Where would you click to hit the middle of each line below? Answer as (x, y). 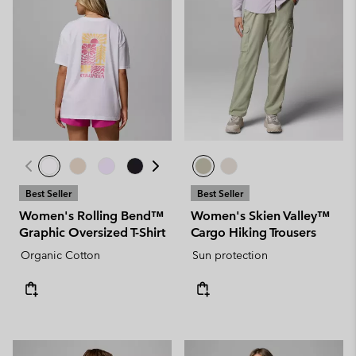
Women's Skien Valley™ (260, 216)
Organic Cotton (60, 255)
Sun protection (230, 255)
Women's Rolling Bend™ (91, 216)
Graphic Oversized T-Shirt (92, 232)
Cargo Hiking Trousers (253, 232)
